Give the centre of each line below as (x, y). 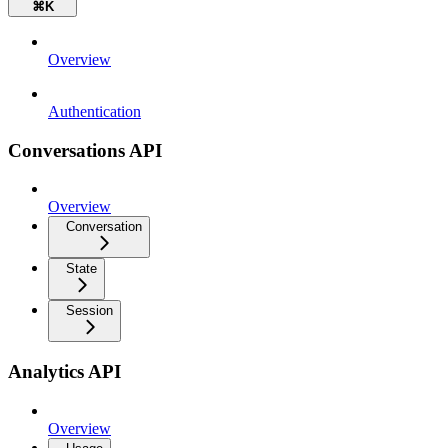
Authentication (94, 111)
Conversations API (85, 150)
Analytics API (64, 371)
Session (89, 311)
